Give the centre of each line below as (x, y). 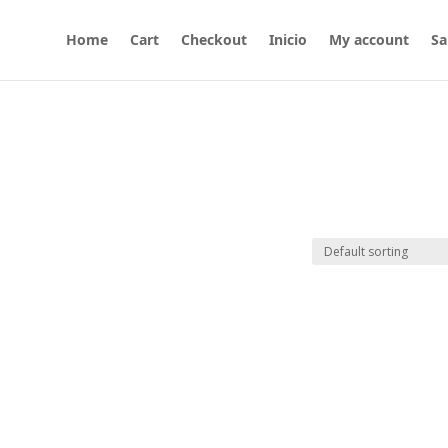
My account (369, 39)
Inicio (288, 39)
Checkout (214, 39)
